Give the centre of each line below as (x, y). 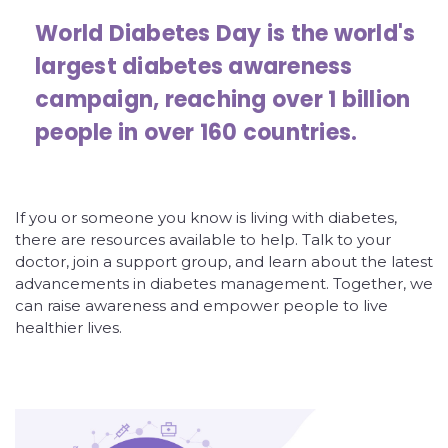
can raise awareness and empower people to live (201, 305)
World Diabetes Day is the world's (225, 33)
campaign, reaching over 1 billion (223, 99)
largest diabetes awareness (194, 66)
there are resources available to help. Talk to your (203, 239)
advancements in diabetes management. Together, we (224, 283)
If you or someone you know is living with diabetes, (206, 217)
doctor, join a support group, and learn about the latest (224, 261)
